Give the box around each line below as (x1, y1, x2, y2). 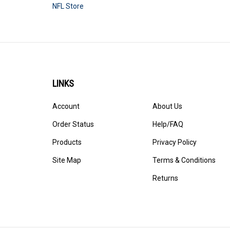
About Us (152, 102, 182, 110)
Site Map (52, 156, 81, 164)
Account (52, 102, 80, 110)
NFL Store (52, 2, 84, 10)
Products (52, 138, 82, 146)
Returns (152, 174, 178, 182)
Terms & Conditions (152, 156, 216, 164)
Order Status (52, 120, 94, 128)
